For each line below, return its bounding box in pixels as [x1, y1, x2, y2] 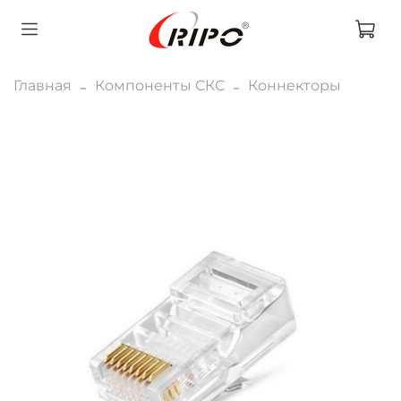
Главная [13, 76, 72, 94]
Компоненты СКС [95, 76, 225, 94]
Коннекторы [248, 76, 341, 94]
